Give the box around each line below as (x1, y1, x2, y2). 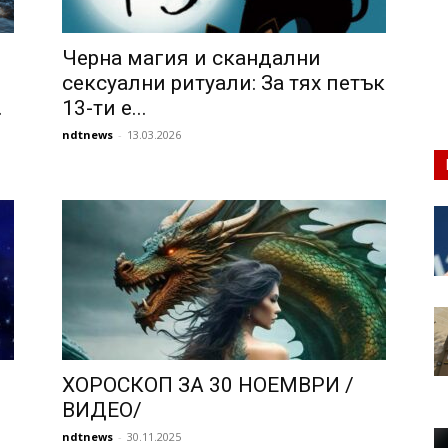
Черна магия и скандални (62, 46, 321, 70)
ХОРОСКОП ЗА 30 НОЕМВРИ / (62, 373, 354, 397)
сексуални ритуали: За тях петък (62, 71, 385, 95)
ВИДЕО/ (62, 398, 142, 422)
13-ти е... (62, 96, 147, 120)
